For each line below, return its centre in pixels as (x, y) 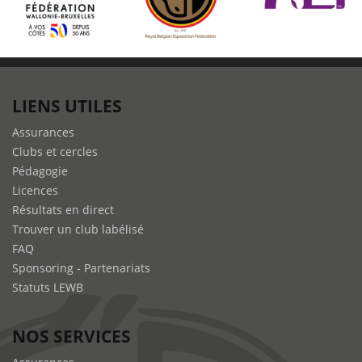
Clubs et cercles (55, 152)
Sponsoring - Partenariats (81, 268)
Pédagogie (40, 171)
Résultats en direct (63, 210)
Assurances (43, 133)
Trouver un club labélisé (78, 229)
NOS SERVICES (72, 337)
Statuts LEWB (48, 288)
